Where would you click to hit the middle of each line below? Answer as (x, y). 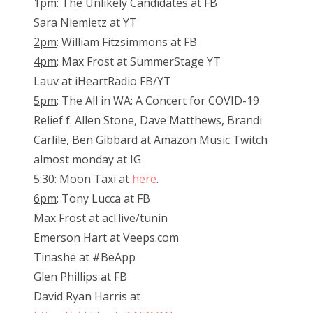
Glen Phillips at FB (80, 277)
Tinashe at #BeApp (85, 257)
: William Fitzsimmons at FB (127, 42)
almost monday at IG (87, 160)
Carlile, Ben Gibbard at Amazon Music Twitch (151, 140)
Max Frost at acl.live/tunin (101, 218)
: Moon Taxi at (93, 179)
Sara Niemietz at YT (85, 23)
